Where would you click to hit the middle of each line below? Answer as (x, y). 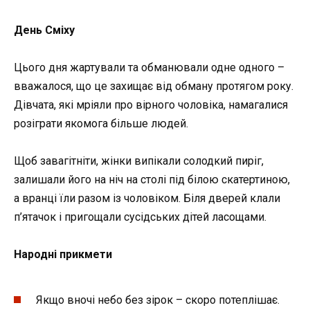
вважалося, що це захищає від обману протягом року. (154, 86)
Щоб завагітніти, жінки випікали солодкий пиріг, (139, 161)
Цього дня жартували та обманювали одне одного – (149, 67)
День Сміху (44, 30)
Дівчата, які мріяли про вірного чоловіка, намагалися (151, 104)
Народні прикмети (63, 255)
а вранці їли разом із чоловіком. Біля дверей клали (147, 199)
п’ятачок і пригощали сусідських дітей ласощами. (140, 217)
